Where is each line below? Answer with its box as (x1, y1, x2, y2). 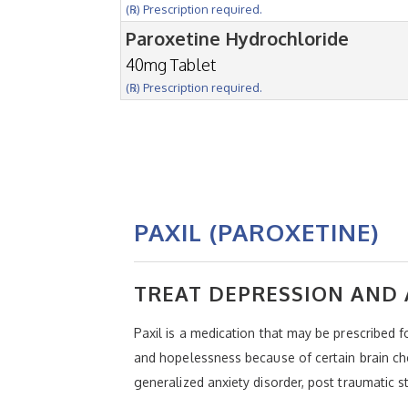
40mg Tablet (126, 54, 216, 75)
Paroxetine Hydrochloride (126, 25, 349, 50)
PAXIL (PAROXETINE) (134, 216, 379, 247)
